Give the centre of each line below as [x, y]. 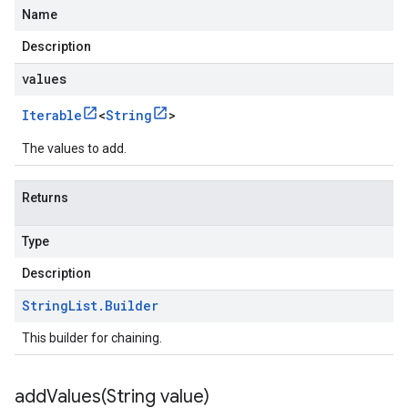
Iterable [52, 115]
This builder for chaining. [92, 338]
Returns [45, 198]
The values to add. [74, 148]
